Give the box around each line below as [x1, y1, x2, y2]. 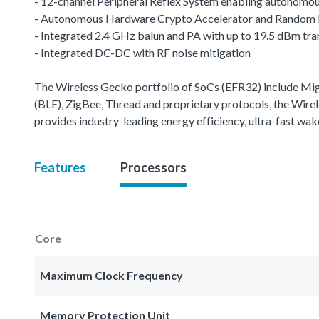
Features [34, 159, 86, 175]
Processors [120, 159, 187, 175]
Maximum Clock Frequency [40, 268, 183, 282]
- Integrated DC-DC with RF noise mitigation [34, 45, 251, 59]
